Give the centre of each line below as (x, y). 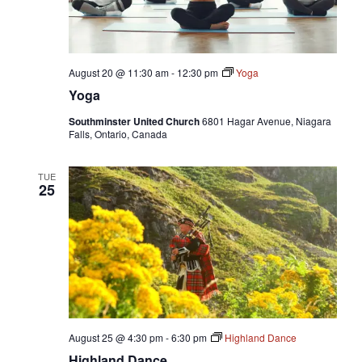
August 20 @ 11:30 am (118, 73)
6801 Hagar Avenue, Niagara (266, 121)
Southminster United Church (135, 122)
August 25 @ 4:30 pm (116, 337)
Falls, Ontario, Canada (118, 134)
